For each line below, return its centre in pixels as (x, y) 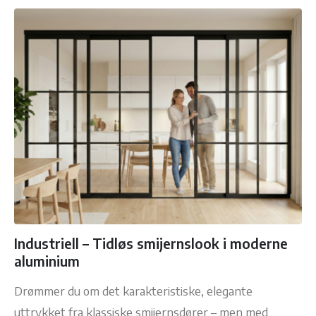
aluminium (47, 261)
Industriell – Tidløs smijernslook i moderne (151, 243)
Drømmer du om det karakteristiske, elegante (133, 290)
